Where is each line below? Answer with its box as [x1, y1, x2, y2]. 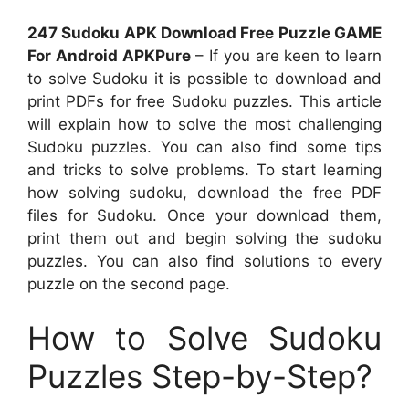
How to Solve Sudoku [27, 319, 382, 357]
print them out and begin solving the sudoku [27, 228, 382, 247]
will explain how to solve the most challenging [27, 114, 382, 133]
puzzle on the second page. [27, 274, 230, 293]
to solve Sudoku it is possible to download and [27, 68, 382, 88]
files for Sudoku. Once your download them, [27, 205, 382, 225]
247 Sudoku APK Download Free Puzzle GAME [27, 23, 382, 42]
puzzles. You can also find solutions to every [27, 251, 382, 270]
